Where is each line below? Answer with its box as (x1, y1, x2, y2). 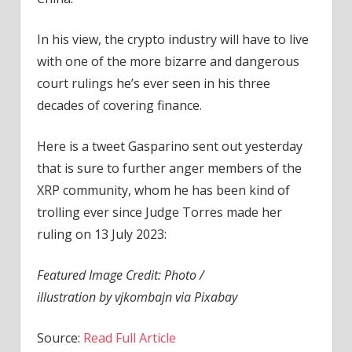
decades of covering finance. (36, 96, 202, 114)
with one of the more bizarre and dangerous (36, 52, 299, 70)
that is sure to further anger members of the (36, 159, 302, 177)
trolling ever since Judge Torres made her (36, 203, 282, 221)
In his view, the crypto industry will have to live (36, 30, 309, 48)
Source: (36, 328, 83, 346)
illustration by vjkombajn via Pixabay (36, 288, 237, 306)
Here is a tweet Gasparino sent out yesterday (36, 137, 302, 155)
